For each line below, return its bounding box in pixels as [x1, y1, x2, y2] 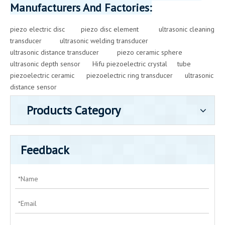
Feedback [21, 142, 69, 158]
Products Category [27, 102, 121, 118]
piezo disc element [81, 25, 139, 34]
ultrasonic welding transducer [60, 36, 158, 45]
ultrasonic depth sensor [10, 59, 84, 68]
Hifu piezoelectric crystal [92, 59, 167, 68]
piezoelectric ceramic [10, 71, 78, 80]
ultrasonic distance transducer [10, 48, 99, 57]
